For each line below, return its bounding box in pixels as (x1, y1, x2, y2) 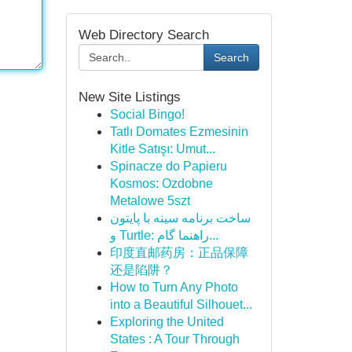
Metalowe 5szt (109, 194, 190, 207)
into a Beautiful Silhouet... (109, 298, 252, 311)
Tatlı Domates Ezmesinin (109, 125, 248, 138)
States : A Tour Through (109, 332, 240, 346)
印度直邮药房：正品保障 (109, 246, 248, 259)
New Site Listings (78, 90, 181, 104)
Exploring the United (109, 315, 224, 328)
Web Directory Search (78, 27, 209, 42)
